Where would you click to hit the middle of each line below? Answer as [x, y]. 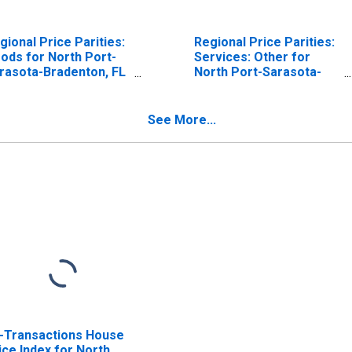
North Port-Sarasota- [257, 71]
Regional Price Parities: [264, 42]
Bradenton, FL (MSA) [255, 86]
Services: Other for [252, 57]
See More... [182, 119]
